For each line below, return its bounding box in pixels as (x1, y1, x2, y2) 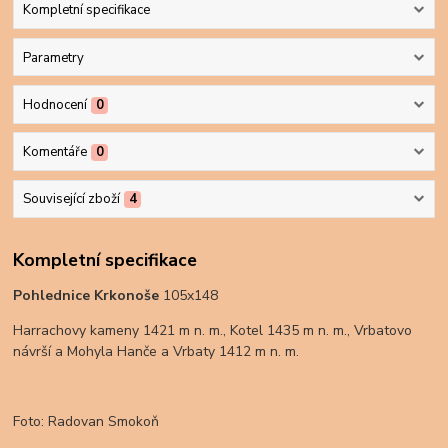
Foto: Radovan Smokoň (13, 411, 160, 431)
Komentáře (22, 143, 87, 162)
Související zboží (22, 190, 120, 209)
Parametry (22, 48, 84, 67)
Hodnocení (22, 95, 87, 114)
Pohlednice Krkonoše (13, 285, 164, 305)
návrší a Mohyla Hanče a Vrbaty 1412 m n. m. (13, 341, 300, 361)
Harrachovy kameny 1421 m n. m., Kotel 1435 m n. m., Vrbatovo (13, 320, 413, 340)
